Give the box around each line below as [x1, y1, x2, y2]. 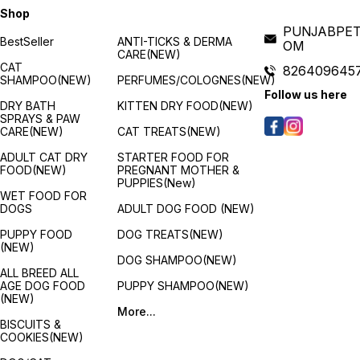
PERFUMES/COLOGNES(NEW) [117, 72, 276, 87]
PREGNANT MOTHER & [117, 162, 240, 177]
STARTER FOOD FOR [117, 149, 230, 164]
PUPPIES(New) [117, 175, 197, 190]
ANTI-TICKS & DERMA [117, 34, 233, 48]
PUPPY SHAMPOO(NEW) [117, 278, 250, 292]
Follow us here [264, 88, 348, 102]
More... [117, 304, 157, 318]
